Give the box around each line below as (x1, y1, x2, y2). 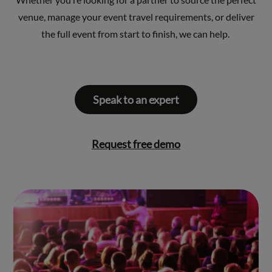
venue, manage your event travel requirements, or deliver (18, 11, 254, 23)
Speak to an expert (93, 93, 179, 107)
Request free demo (92, 137, 180, 151)
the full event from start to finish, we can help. (41, 28, 231, 40)
